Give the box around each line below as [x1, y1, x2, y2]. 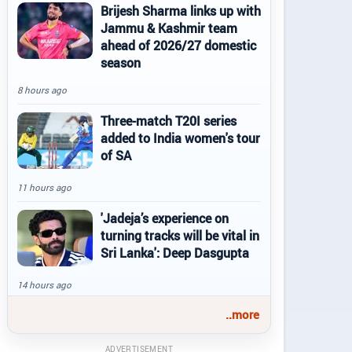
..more [225, 306, 259, 322]
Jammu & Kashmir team [101, 20, 237, 37]
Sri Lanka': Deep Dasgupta [101, 244, 249, 262]
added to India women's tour [101, 130, 260, 147]
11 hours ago [17, 181, 71, 193]
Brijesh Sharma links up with [101, 2, 261, 20]
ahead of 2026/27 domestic [101, 37, 256, 54]
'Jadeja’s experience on [101, 210, 229, 227]
